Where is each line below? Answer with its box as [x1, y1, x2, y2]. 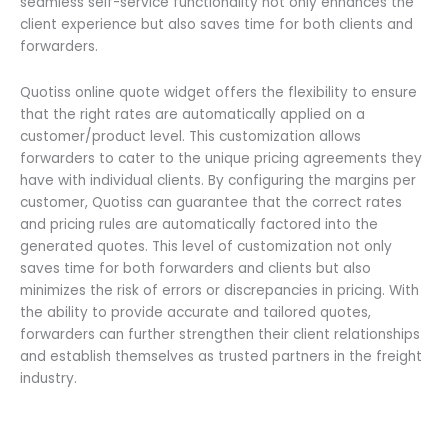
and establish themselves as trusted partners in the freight [20, 347, 422, 367]
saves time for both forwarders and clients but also [20, 259, 371, 279]
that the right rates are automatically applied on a [20, 105, 365, 125]
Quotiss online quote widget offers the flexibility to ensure [20, 83, 417, 103]
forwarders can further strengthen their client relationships [20, 325, 420, 345]
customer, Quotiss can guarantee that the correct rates [20, 193, 402, 213]
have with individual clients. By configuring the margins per [20, 171, 416, 191]
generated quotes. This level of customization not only [20, 237, 392, 257]
